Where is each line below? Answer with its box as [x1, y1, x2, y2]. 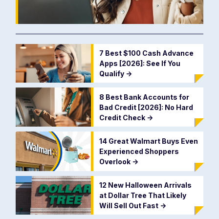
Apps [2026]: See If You [99, 59, 180, 67]
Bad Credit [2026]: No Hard [99, 103, 193, 111]
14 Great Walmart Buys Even [99, 136, 198, 145]
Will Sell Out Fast [99, 201, 160, 210]
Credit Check [99, 113, 147, 122]
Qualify [99, 69, 126, 78]
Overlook [99, 157, 132, 166]
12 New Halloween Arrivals [99, 180, 192, 189]
